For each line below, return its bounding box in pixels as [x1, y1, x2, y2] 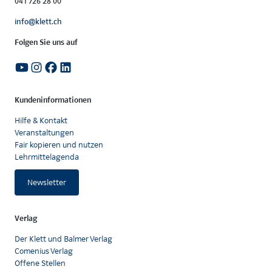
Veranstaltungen [15, 127, 74, 138]
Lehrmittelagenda [15, 152, 79, 162]
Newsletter [27, 177, 66, 188]
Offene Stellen [15, 258, 66, 268]
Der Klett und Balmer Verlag [15, 234, 112, 244]
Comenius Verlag [15, 246, 73, 256]
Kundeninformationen [15, 95, 91, 105]
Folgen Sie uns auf [15, 37, 78, 48]
